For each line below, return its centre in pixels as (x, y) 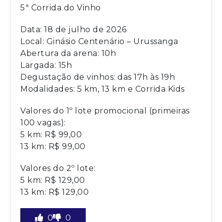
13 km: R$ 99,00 (53, 146)
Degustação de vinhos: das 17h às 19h (98, 77)
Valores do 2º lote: (58, 168)
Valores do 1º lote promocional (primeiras (105, 111)
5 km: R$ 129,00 (53, 180)
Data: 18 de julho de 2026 (74, 29)
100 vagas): (43, 122)
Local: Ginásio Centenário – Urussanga (99, 41)
